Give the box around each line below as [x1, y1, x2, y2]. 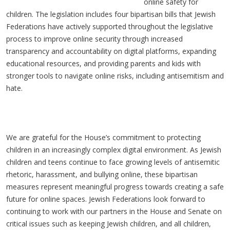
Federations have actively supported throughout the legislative [6, 21, 213, 31]
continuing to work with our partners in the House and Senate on [6, 206, 222, 216]
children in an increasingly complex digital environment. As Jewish [6, 144, 221, 155]
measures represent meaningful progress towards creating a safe [6, 181, 224, 191]
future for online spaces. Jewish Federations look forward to [6, 194, 205, 204]
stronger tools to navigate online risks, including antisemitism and [6, 70, 224, 81]
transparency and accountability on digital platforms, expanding [6, 46, 216, 56]
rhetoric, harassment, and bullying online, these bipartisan [6, 169, 198, 179]
